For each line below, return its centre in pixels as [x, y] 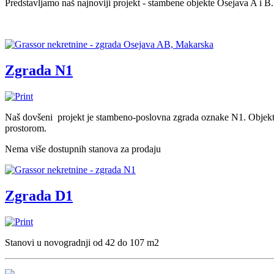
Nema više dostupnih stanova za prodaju [83, 149]
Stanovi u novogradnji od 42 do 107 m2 [82, 243]
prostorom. [26, 128]
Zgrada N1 [39, 71]
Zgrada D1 [39, 196]
